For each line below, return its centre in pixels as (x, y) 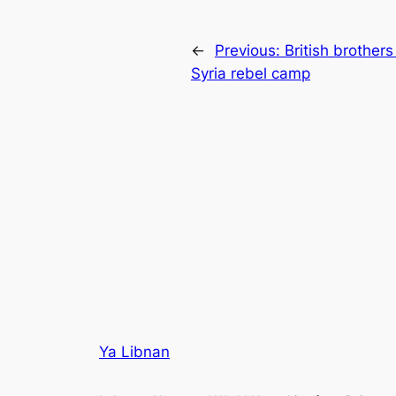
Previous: (250, 51)
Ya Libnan (134, 352)
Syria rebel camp (251, 74)
